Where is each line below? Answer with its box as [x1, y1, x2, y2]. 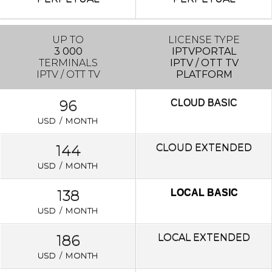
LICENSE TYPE [168, 34, 240, 46]
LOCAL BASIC [170, 188, 238, 199]
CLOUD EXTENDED [156, 142, 252, 154]
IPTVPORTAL [172, 46, 236, 58]
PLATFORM [175, 69, 233, 81]
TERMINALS [38, 57, 98, 69]
